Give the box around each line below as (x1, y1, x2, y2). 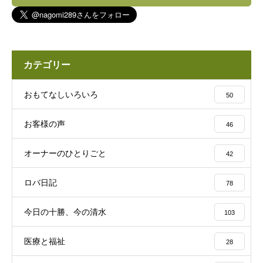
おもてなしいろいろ (24, 90, 98, 99)
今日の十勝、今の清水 (24, 207, 106, 217)
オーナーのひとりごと (24, 149, 106, 158)
